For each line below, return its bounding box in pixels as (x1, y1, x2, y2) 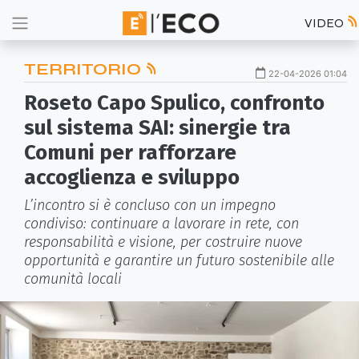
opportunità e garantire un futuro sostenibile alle (24, 252, 334, 269)
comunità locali (24, 270, 122, 288)
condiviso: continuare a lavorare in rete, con (24, 215, 299, 232)
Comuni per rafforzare (24, 140, 236, 165)
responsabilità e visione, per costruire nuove (24, 233, 302, 251)
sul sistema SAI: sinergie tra (24, 115, 291, 140)
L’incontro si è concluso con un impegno (24, 196, 276, 214)
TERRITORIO (24, 59, 145, 79)
